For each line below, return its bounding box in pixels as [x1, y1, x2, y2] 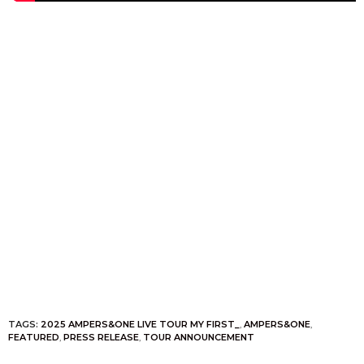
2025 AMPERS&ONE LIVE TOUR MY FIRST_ [41, 318, 240, 330]
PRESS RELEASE [63, 331, 139, 343]
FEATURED [8, 331, 59, 343]
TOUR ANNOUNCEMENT [143, 331, 254, 343]
